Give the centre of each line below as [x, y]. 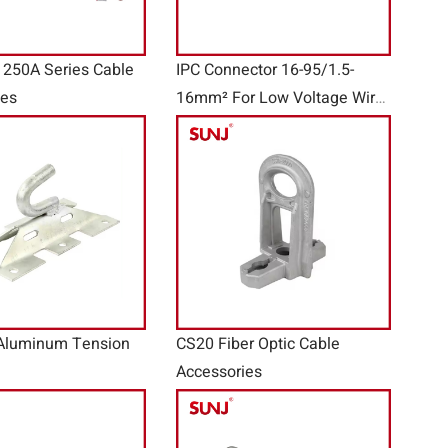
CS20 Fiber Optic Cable [258, 344]
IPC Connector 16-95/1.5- [265, 70]
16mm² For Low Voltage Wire [280, 98]
